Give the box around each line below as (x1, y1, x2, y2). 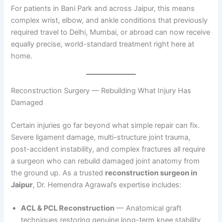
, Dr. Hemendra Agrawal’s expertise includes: (33, 180, 182, 189)
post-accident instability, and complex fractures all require (11, 144, 206, 154)
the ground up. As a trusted (11, 168, 106, 177)
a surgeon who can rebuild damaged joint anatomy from (11, 156, 200, 166)
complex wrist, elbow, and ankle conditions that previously (11, 16, 208, 25)
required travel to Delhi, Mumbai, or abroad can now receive (11, 28, 211, 37)
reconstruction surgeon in (105, 168, 198, 177)
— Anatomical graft (114, 203, 182, 213)
